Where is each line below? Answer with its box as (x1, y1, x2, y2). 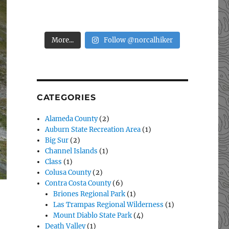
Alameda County (45, 114, 98, 124)
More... (52, 36, 74, 45)
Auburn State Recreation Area (45, 125, 141, 134)
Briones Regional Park (53, 190, 126, 199)
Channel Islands (45, 147, 98, 156)
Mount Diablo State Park (53, 211, 132, 220)
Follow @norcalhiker (104, 36, 173, 45)
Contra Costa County (45, 179, 111, 188)
